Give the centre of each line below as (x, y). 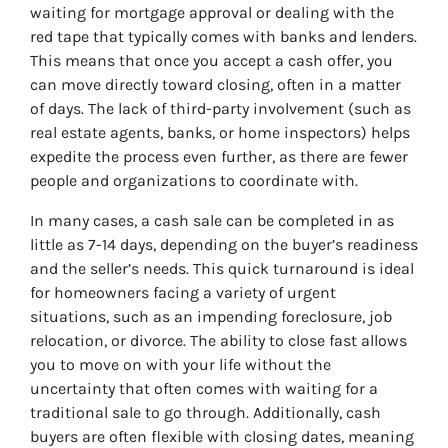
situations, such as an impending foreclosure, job (211, 317)
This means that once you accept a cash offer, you (211, 61)
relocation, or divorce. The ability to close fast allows (218, 341)
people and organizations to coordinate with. (194, 181)
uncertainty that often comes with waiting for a (204, 389)
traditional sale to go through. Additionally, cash (205, 413)
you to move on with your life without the (180, 365)
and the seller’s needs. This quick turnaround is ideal (222, 269)
